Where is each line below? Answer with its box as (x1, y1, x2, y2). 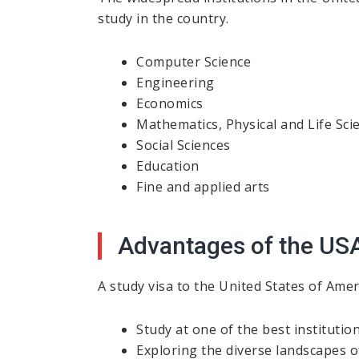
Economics (136, 95, 204, 113)
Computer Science (136, 53, 251, 71)
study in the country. (98, 10, 229, 28)
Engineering (136, 74, 215, 92)
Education (136, 157, 200, 175)
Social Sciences (136, 136, 231, 155)
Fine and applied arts (136, 178, 270, 196)
